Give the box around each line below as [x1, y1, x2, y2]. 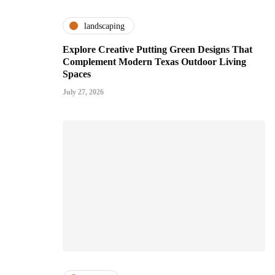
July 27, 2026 [63, 88, 104, 97]
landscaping [84, 21, 125, 31]
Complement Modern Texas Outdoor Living [63, 56, 246, 68]
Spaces [63, 69, 91, 80]
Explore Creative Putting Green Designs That [63, 44, 252, 55]
